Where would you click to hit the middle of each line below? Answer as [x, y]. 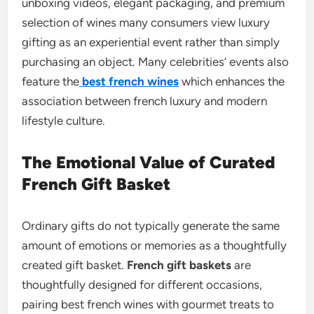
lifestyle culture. [64, 121]
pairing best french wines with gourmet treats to [148, 304]
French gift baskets [179, 265]
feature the [51, 81]
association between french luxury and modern [145, 101]
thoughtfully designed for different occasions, [142, 285]
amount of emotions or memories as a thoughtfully [155, 245]
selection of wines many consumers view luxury [146, 22]
